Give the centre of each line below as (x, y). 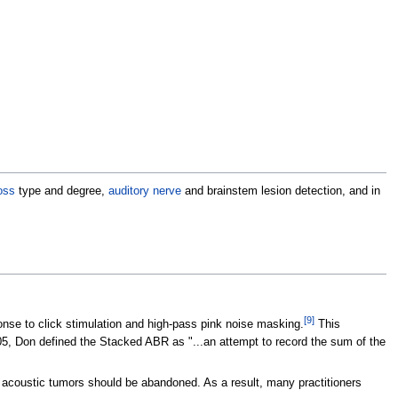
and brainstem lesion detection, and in (280, 191)
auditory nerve (144, 191)
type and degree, (61, 191)
